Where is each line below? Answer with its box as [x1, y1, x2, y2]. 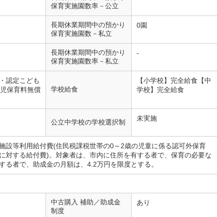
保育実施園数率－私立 [51, 57, 119, 65]
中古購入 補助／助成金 [51, 198, 121, 206]
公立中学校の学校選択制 [51, 118, 125, 126]
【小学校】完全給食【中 [137, 77, 211, 84]
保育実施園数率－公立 [51, 2, 119, 10]
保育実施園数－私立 [51, 30, 112, 37]
